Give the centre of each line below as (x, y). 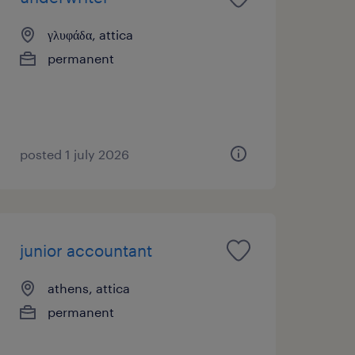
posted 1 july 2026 (74, 154)
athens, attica (88, 288)
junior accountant (86, 250)
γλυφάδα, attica (90, 34)
